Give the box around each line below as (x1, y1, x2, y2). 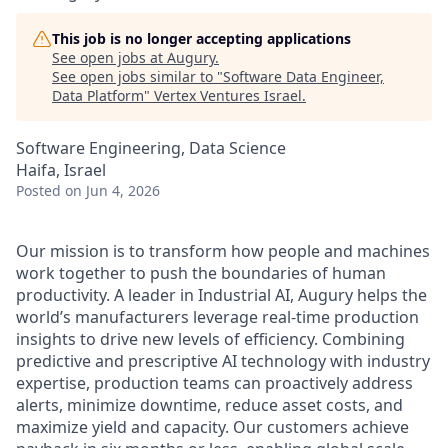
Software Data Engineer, (223, 67, 384, 86)
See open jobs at (52, 48, 167, 67)
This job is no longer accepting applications (52, 29, 351, 48)
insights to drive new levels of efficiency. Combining (16, 328, 405, 350)
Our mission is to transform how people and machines (16, 240, 430, 262)
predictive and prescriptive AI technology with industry (16, 350, 430, 372)
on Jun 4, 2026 (65, 181, 160, 200)
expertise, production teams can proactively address (16, 372, 413, 394)
